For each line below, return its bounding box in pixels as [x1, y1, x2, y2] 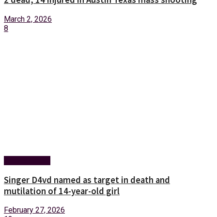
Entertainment [4, 155, 50, 165]
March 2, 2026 [4, 14, 52, 24]
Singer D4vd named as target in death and [4, 174, 170, 186]
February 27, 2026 [4, 205, 65, 215]
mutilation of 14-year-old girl [4, 185, 120, 197]
